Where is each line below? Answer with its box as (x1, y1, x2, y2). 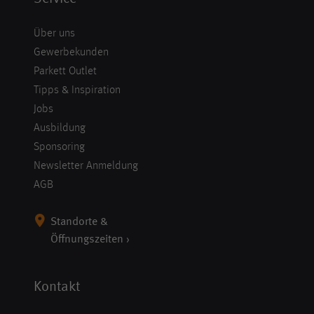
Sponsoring (34, 142, 85, 153)
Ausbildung (34, 123, 86, 135)
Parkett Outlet (34, 66, 97, 78)
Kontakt (34, 280, 80, 295)
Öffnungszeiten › (50, 234, 130, 246)
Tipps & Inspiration (34, 85, 121, 97)
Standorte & (50, 217, 108, 228)
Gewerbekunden (34, 47, 109, 59)
